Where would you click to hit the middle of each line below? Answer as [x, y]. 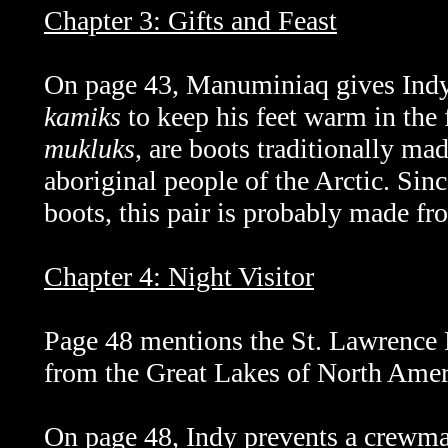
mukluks [89, 148]
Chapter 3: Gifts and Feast [190, 20]
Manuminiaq [261, 84]
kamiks [86, 116]
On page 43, [115, 84]
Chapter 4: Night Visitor [179, 276]
